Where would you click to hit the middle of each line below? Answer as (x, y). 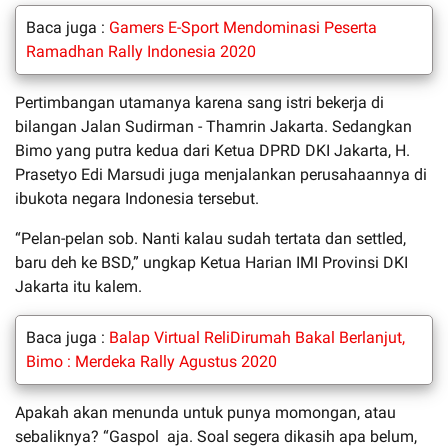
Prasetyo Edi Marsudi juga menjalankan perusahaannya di (221, 174)
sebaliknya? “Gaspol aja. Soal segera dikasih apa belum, (216, 436)
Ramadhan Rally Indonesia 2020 (141, 51)
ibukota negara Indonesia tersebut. (137, 198)
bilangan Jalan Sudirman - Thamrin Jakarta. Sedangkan (213, 126)
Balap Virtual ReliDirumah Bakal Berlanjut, (257, 337)
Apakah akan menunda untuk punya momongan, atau (205, 412)
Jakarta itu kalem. (78, 286)
